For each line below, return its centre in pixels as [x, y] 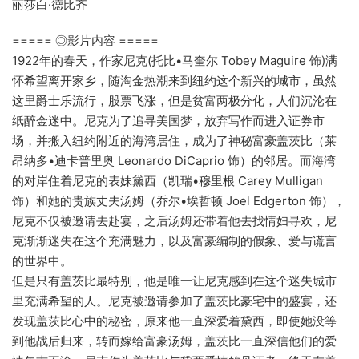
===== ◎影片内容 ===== [85, 40]
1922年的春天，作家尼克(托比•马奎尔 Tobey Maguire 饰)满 [175, 61]
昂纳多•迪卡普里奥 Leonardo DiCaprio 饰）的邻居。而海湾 [174, 161]
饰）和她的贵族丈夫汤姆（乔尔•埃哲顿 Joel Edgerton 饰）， [179, 201]
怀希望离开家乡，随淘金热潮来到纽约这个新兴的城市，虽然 [174, 81]
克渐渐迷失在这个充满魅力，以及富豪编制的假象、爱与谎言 [174, 241]
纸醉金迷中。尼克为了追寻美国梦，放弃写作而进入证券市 [168, 121]
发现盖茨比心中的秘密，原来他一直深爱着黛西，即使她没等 [174, 321]
